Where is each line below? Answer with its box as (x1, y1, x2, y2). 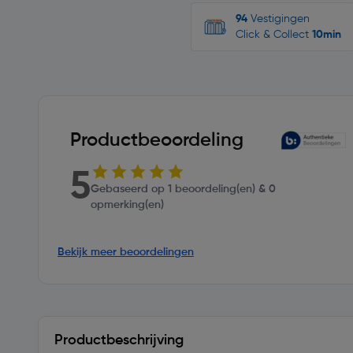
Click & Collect (236, 29, 312, 40)
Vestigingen (247, 13, 310, 24)
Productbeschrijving (54, 333, 184, 347)
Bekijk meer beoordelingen (58, 247, 194, 258)
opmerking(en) (91, 199, 164, 210)
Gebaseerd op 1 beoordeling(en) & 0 (91, 184, 276, 195)
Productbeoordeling (70, 131, 243, 150)
